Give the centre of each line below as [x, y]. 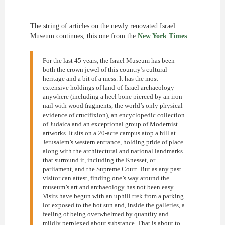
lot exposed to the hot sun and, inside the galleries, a [114, 205]
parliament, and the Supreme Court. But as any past [112, 169]
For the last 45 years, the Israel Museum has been [109, 61]
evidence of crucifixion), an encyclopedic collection [114, 115]
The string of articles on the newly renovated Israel [103, 26]
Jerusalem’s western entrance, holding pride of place [113, 142]
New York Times [162, 36]
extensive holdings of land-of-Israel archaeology [108, 88]
